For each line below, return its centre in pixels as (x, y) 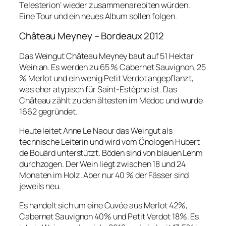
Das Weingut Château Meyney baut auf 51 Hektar (106, 56)
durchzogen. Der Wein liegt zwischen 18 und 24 (102, 164)
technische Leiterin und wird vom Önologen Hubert (110, 142)
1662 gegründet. (48, 111)
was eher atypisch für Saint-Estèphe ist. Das (98, 89)
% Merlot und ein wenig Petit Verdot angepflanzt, (107, 78)
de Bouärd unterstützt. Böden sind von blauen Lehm (111, 153)
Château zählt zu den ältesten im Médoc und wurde (111, 100)
